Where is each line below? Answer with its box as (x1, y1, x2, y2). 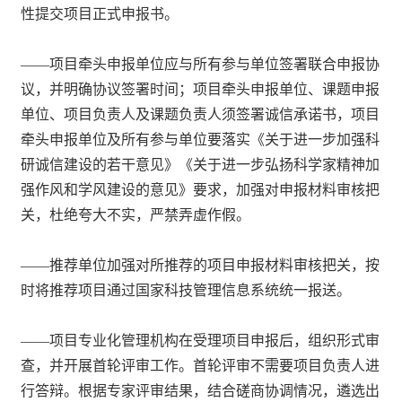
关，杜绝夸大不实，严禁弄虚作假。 (21, 206, 251, 223)
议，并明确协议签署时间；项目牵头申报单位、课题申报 (21, 81, 380, 97)
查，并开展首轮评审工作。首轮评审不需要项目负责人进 (21, 357, 380, 373)
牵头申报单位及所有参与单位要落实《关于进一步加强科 (21, 131, 380, 147)
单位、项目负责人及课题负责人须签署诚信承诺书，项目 (21, 106, 380, 122)
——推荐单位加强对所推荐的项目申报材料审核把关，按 (21, 257, 380, 273)
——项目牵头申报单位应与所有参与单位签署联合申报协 (21, 56, 380, 72)
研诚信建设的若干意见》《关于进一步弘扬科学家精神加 (21, 156, 380, 172)
